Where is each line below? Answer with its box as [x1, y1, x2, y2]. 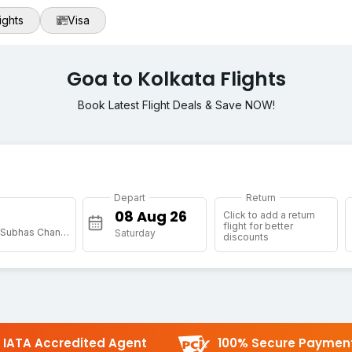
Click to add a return [222, 209, 315, 222]
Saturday [115, 227, 156, 240]
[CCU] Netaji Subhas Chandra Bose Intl [60, 226, 69, 239]
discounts [222, 231, 269, 244]
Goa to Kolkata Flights [66, 65, 286, 93]
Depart [114, 192, 146, 204]
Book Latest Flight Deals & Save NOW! [77, 98, 275, 112]
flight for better [222, 220, 293, 233]
